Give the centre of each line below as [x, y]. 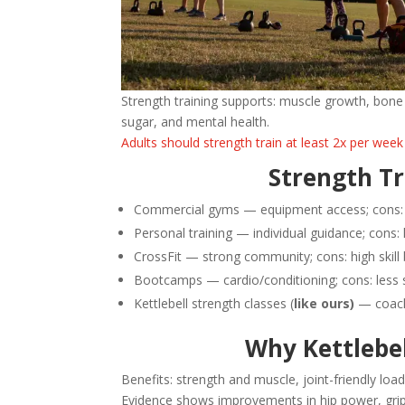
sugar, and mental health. [196, 122]
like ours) [325, 304]
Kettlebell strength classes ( [214, 304]
